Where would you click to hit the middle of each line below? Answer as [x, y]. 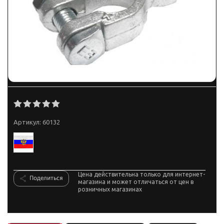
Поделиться [46, 178]
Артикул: [27, 122]
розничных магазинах [110, 189]
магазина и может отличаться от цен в [136, 182]
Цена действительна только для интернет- [141, 174]
